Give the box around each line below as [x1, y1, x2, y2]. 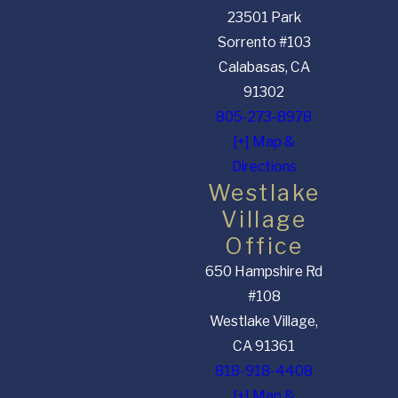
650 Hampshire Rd [205, 262, 323, 280]
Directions [231, 157, 297, 175]
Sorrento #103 [217, 33, 311, 51]
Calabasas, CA [218, 58, 310, 76]
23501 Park [227, 8, 301, 26]
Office [225, 232, 304, 259]
